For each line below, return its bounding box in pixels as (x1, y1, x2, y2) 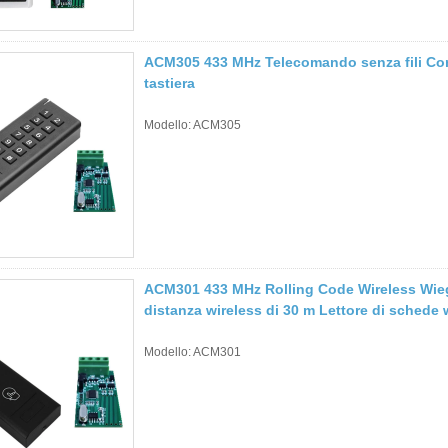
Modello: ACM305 (144, 117, 241, 132)
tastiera (144, 74, 195, 91)
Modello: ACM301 (144, 344, 241, 359)
